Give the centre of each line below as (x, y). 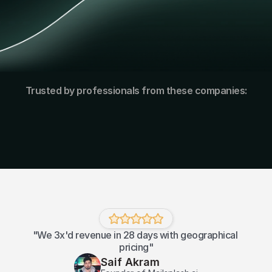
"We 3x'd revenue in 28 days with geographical (135, 235)
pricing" (136, 247)
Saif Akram (130, 262)
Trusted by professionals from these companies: (136, 90)
